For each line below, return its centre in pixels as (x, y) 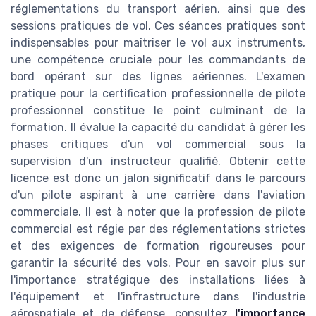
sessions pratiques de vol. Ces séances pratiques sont (158, 26)
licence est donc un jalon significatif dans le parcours (158, 178)
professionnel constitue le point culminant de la (158, 111)
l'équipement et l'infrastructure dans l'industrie (158, 297)
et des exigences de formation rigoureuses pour (158, 246)
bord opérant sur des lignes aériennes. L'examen (158, 77)
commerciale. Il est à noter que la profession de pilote (158, 212)
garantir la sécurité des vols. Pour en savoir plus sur (158, 263)
